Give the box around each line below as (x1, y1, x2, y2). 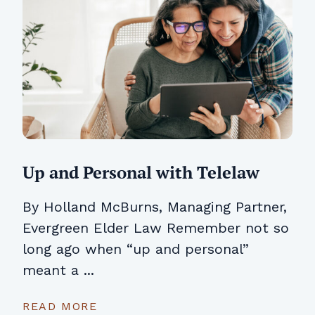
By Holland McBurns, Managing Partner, (22, 198, 287, 216)
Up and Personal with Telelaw (22, 161, 259, 184)
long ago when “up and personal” (22, 240, 249, 258)
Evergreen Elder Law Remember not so (22, 219, 289, 237)
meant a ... (22, 262, 94, 279)
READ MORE (22, 300, 98, 314)
